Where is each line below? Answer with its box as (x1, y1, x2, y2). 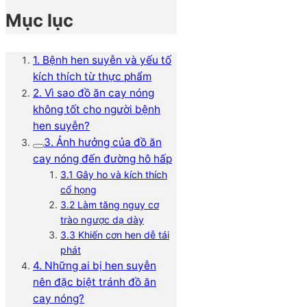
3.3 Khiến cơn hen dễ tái (60, 228, 169, 241)
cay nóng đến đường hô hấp (33, 151, 172, 165)
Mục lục (5, 9, 73, 31)
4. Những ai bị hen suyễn (33, 258, 156, 272)
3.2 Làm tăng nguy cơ (60, 198, 159, 210)
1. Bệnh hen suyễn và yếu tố (33, 53, 171, 66)
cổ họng (60, 183, 97, 195)
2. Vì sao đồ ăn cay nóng (33, 86, 154, 99)
